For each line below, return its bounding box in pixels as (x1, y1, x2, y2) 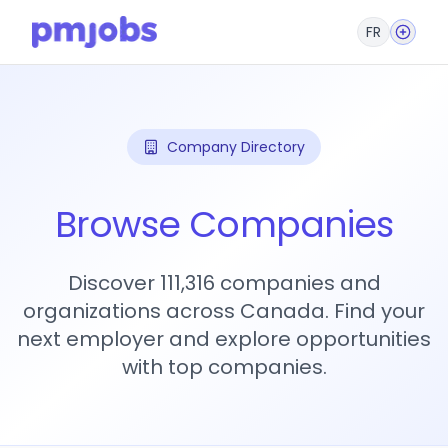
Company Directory (167, 137, 305, 157)
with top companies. (121, 353, 327, 381)
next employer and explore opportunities (17, 325, 431, 353)
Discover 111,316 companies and (67, 269, 381, 297)
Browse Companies (54, 199, 394, 250)
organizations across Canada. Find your (23, 297, 425, 325)
